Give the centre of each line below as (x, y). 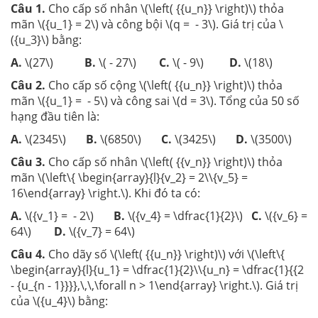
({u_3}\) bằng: (46, 39)
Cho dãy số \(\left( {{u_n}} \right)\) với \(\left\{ (166, 254)
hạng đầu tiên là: (55, 116)
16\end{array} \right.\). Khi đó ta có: (105, 193)
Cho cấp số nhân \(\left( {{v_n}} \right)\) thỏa (165, 161)
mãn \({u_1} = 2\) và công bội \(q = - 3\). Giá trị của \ (147, 24)
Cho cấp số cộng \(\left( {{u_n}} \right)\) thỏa (165, 85)
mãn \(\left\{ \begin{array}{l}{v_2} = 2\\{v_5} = (129, 177)
